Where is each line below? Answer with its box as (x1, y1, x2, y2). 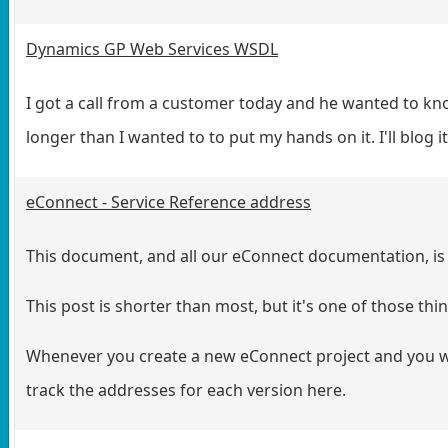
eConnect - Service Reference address (26, 190, 311, 213)
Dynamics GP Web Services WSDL (26, 37, 278, 60)
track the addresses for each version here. (26, 378, 346, 401)
